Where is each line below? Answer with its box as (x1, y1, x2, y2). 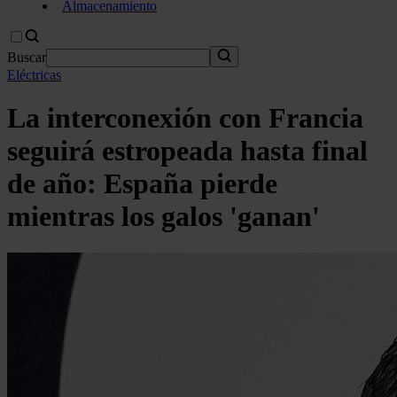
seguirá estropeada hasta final (7, 135, 368, 167)
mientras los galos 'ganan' (7, 200, 320, 233)
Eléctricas (7, 67, 61, 82)
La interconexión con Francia (7, 102, 363, 135)
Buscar (7, 50, 46, 65)
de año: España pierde (7, 167, 277, 200)
